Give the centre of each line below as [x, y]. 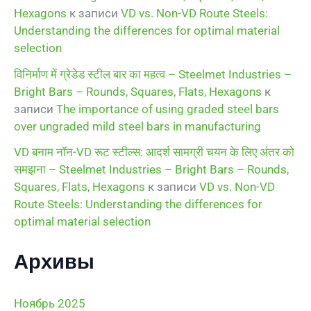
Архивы [54, 260]
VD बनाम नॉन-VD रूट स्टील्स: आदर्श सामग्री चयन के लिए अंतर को [154, 152]
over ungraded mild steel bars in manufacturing [137, 126]
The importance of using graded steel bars [168, 109]
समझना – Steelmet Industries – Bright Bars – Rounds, [151, 170]
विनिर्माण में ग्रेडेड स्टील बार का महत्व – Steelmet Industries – [153, 74]
